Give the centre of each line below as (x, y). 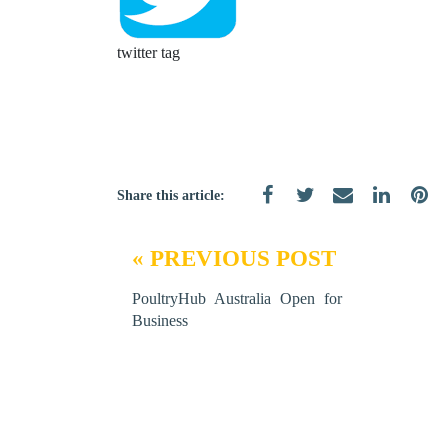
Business (160, 320)
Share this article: (171, 195)
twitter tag (148, 52)
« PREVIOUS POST (234, 258)
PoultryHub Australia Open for (237, 298)
